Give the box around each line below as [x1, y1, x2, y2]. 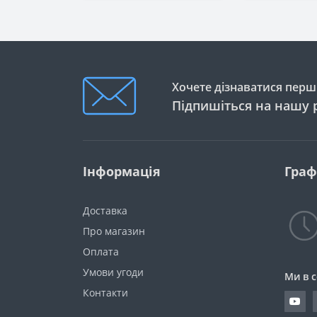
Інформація [83, 163, 161, 180]
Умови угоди [83, 265, 144, 279]
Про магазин [83, 224, 145, 238]
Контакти [83, 286, 128, 300]
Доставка [83, 204, 127, 218]
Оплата [83, 245, 119, 259]
